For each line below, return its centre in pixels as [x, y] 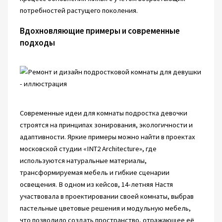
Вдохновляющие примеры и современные [100, 31]
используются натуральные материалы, [83, 161]
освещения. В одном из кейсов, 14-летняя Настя [96, 185]
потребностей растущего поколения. [79, 11]
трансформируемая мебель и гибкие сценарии [94, 173]
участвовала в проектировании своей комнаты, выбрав [107, 196]
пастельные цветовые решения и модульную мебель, [105, 208]
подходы [37, 43]
